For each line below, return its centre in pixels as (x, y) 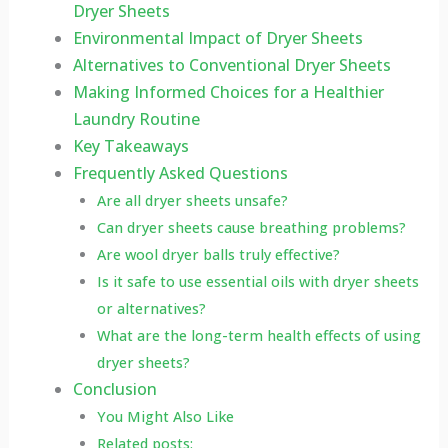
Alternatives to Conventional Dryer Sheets (231, 65)
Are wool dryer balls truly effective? (218, 255)
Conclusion (114, 389)
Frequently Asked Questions (180, 173)
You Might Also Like (165, 417)
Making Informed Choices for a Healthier (228, 92)
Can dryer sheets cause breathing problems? (251, 228)
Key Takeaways (130, 146)
